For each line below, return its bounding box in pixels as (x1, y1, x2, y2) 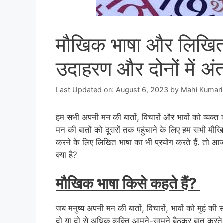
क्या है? (56, 150, 77, 160)
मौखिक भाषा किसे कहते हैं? (56, 174, 200, 192)
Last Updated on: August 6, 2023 (56, 85, 168, 94)
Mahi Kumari (181, 85, 222, 94)
